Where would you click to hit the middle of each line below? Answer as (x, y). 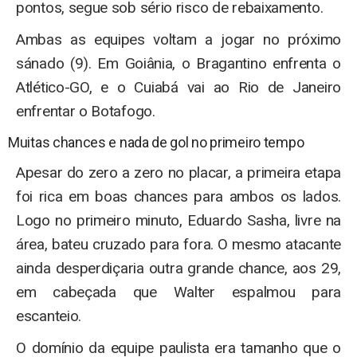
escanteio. (49, 316)
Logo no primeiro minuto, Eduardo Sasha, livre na (178, 220)
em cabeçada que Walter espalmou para (178, 292)
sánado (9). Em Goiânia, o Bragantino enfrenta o (178, 63)
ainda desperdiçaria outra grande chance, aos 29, (178, 268)
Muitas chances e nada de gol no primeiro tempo (156, 142)
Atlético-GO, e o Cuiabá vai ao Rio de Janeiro (178, 87)
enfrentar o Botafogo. (86, 111)
